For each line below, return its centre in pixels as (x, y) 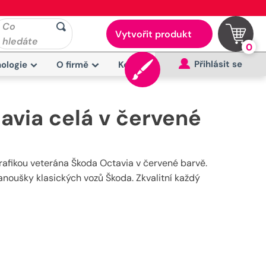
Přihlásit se (218, 64)
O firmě (73, 65)
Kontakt (136, 65)
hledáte (20, 41)
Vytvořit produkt (153, 34)
